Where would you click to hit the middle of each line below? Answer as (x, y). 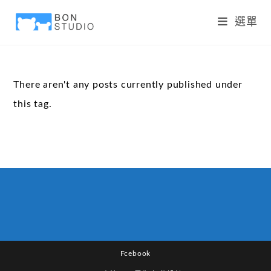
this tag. (33, 104)
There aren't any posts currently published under (128, 85)
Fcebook (135, 253)
